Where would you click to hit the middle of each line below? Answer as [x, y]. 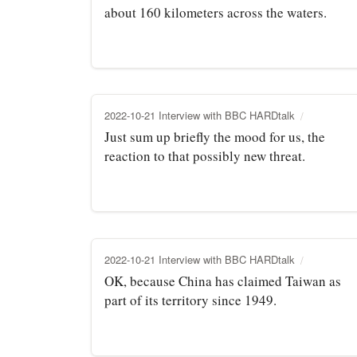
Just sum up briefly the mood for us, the [215, 136]
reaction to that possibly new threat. [205, 155]
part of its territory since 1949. [190, 300]
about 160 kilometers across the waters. [216, 12]
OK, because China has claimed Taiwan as [223, 280]
